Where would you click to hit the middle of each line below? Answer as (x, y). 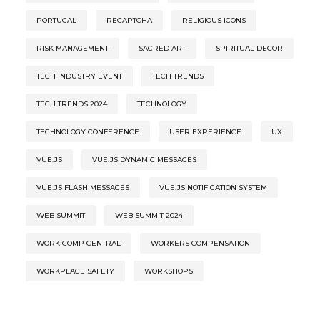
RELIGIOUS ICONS (214, 20)
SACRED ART (162, 48)
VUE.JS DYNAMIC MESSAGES (144, 159)
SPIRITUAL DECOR (249, 48)
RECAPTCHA (129, 20)
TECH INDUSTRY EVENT (79, 76)
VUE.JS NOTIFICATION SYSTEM (213, 187)
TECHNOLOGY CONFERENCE (88, 131)
